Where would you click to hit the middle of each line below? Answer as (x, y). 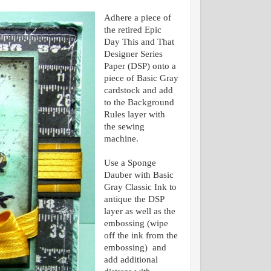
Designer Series (133, 54)
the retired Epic (132, 30)
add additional (131, 260)
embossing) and (135, 247)
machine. (122, 139)
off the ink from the (141, 235)
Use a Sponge (130, 163)
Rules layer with (134, 114)
